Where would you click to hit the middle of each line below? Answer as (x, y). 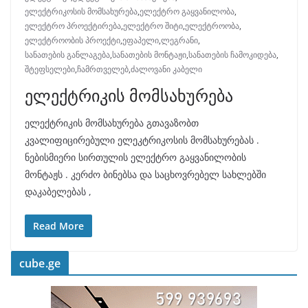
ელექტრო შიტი (153, 25)
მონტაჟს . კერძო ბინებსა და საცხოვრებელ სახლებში (145, 174)
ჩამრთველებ (103, 69)
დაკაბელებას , (58, 191)
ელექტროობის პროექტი (73, 40)
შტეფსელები (50, 69)
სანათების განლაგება (67, 54)
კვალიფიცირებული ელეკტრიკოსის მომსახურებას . (142, 140)
